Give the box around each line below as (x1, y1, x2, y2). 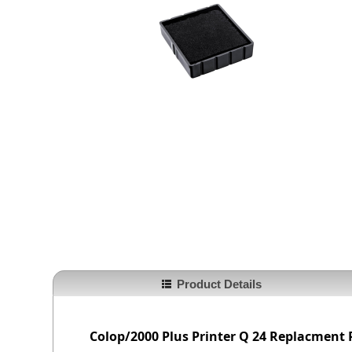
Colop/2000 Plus (90, 328, 192, 345)
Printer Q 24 (192, 328, 267, 345)
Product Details (176, 277, 262, 291)
